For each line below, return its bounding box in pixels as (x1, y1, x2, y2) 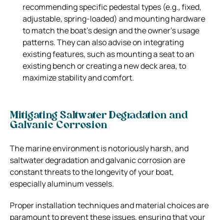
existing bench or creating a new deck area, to (23, 60, 186, 71)
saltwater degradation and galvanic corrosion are (10, 154, 185, 165)
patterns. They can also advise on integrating (23, 36, 184, 48)
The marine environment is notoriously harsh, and (10, 142, 189, 154)
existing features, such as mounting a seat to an (23, 48, 194, 59)
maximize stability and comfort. (23, 72, 134, 83)
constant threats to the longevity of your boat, (10, 166, 174, 177)
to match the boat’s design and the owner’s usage (23, 25, 199, 36)
